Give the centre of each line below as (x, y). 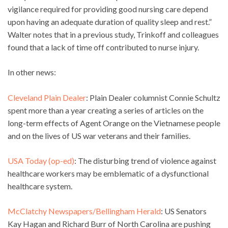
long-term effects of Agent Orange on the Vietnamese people (114, 123)
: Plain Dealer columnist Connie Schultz (153, 97)
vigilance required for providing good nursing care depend (108, 9)
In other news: (32, 72)
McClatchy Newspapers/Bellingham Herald (84, 211)
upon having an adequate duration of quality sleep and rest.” (110, 21)
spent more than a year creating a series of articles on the (106, 110)
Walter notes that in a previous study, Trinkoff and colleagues (113, 34)
